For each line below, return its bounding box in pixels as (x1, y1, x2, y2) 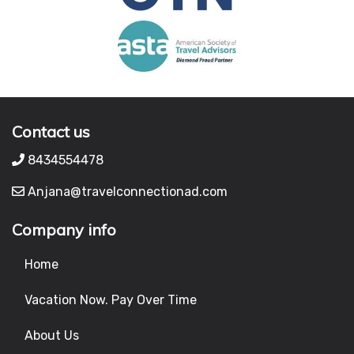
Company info (12, 219, 116, 239)
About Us (24, 327, 79, 343)
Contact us (12, 121, 90, 141)
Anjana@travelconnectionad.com (24, 183, 228, 199)
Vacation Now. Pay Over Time (24, 292, 197, 307)
